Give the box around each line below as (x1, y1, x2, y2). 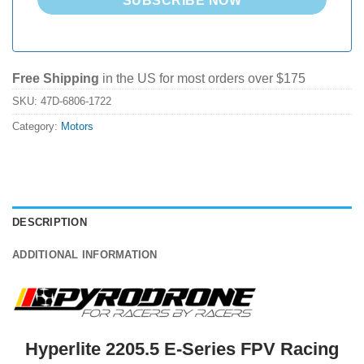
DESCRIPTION (12, 216, 87, 229)
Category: (12, 120, 61, 133)
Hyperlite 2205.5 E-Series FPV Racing (25, 338, 339, 359)
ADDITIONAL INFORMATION (12, 249, 158, 262)
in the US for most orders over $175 (99, 71, 305, 86)
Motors (61, 120, 93, 133)
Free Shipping (12, 71, 99, 86)
